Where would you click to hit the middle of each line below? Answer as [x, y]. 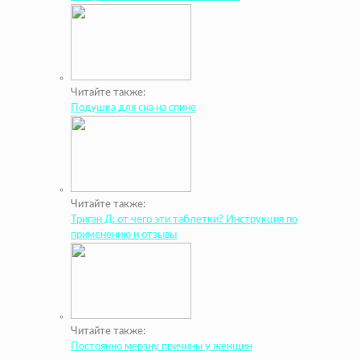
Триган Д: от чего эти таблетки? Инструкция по [184, 220]
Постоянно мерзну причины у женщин [162, 347]
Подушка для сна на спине [133, 108]
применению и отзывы [124, 235]
